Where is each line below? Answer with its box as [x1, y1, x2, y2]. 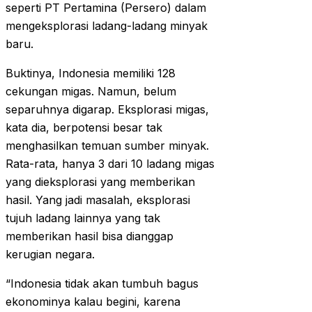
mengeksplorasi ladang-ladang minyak [6, 19, 208, 33]
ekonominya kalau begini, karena [6, 295, 180, 309]
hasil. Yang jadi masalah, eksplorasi [6, 193, 190, 208]
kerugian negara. [6, 247, 95, 262]
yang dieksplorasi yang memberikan [6, 175, 195, 189]
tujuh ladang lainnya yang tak [6, 211, 160, 226]
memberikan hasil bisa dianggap [6, 229, 173, 244]
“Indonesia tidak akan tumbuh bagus [6, 276, 198, 291]
